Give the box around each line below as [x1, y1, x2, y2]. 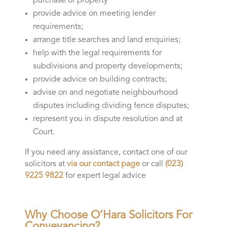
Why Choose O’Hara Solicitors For [24, 209, 192, 221]
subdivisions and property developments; [32, 62, 182, 70]
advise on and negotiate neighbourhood [32, 88, 178, 97]
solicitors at [24, 160, 67, 168]
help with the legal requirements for [32, 49, 162, 57]
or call [139, 160, 165, 168]
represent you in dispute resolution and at [32, 115, 182, 123]
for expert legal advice [63, 171, 146, 180]
